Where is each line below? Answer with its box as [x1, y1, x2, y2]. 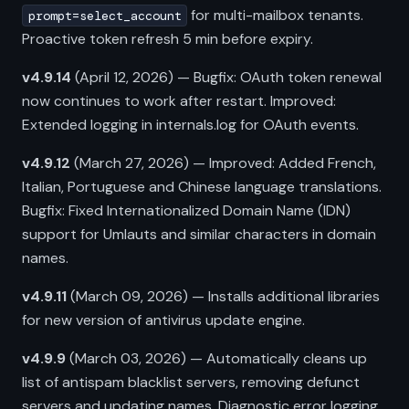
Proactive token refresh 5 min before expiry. [22, 29, 313, 48]
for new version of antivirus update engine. [22, 310, 305, 330]
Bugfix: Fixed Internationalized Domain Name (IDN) [22, 201, 351, 220]
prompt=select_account [27, 7, 182, 24]
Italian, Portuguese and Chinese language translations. [22, 177, 382, 196]
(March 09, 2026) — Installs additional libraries [67, 287, 380, 306]
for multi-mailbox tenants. [187, 5, 364, 25]
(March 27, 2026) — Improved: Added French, [70, 153, 376, 173]
